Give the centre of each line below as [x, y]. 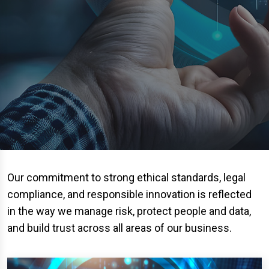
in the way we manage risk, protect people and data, [129, 211]
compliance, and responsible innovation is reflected [129, 194]
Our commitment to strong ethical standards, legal [126, 177]
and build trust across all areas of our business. [119, 228]
